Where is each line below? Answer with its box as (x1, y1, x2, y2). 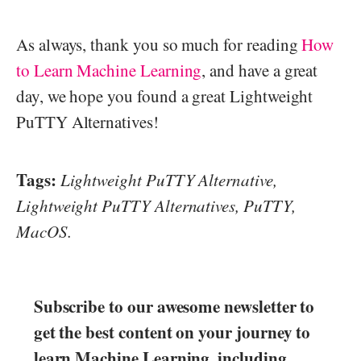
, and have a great (201, 58, 318, 81)
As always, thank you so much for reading (16, 32, 302, 56)
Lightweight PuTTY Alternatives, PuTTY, (16, 193, 296, 217)
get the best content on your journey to (33, 320, 311, 345)
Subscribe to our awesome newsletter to (33, 294, 315, 319)
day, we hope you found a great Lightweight (16, 84, 313, 107)
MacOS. (16, 219, 72, 243)
